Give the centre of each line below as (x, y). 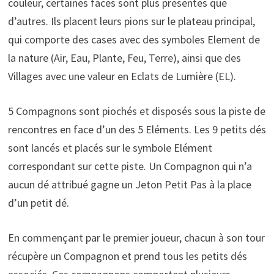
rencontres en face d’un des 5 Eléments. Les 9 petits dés (137, 129)
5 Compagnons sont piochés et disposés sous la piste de (136, 111)
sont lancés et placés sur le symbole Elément (110, 147)
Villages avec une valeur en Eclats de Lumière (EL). (122, 76)
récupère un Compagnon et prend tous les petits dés (127, 256)
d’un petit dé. (38, 202)
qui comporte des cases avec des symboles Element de (134, 39)
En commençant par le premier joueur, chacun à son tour (136, 237)
